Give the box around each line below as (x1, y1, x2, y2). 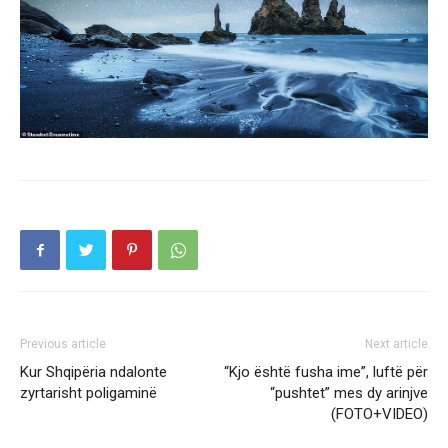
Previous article (20, 337, 106, 351)
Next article (365, 337, 428, 351)
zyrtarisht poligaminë (20, 384, 157, 402)
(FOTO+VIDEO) (331, 405, 428, 423)
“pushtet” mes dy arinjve (270, 384, 428, 402)
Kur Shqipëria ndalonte (20, 363, 167, 381)
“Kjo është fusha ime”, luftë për (224, 363, 428, 381)
